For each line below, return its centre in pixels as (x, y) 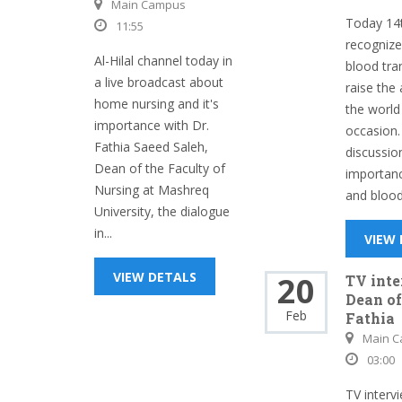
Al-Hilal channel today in (163, 61)
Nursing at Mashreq (152, 190)
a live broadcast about (159, 82)
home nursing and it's (157, 104)
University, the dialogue (162, 211)
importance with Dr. (152, 125)
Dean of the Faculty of (160, 168)
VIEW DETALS (155, 277)
